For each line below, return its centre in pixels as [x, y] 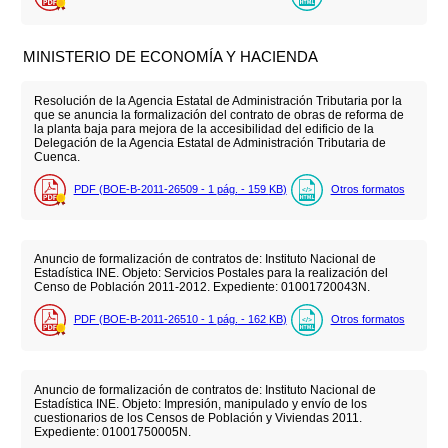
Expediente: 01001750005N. [112, 431]
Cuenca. [56, 157]
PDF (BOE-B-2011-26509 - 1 [145, 188]
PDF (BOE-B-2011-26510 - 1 [145, 318]
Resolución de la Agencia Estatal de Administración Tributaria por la [217, 101]
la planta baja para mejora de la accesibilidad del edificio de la [203, 129]
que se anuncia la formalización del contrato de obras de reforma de [218, 115]
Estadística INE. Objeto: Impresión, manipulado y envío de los [200, 403]
